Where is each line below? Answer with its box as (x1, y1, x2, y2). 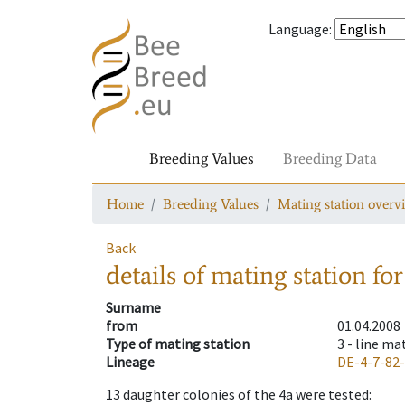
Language (268, 20, 329, 38)
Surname (106, 298, 161, 317)
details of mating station (106, 259, 366, 292)
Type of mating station (106, 334, 250, 353)
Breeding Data (283, 148, 377, 168)
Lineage (106, 353, 155, 372)
